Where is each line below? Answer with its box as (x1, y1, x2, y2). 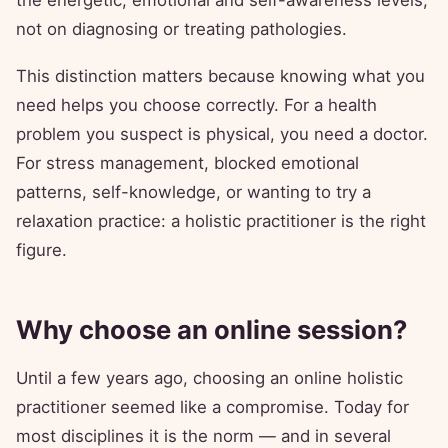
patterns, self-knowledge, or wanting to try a (16, 182, 371, 203)
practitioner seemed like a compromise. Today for (16, 397, 409, 418)
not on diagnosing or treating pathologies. (16, 19, 347, 40)
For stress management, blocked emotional (16, 153, 359, 174)
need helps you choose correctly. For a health (16, 95, 377, 116)
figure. (16, 240, 67, 261)
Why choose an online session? (16, 314, 407, 346)
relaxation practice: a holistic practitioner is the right (16, 211, 426, 232)
